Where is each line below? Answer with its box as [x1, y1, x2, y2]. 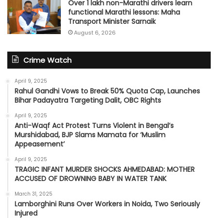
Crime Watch [23, 54, 72, 65]
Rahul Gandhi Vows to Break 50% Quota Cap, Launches [15, 86, 200, 96]
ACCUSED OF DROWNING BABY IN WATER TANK [15, 173, 166, 183]
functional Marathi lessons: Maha [68, 7, 180, 17]
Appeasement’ [15, 139, 65, 149]
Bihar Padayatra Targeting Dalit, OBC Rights [15, 95, 161, 105]
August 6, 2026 [74, 28, 116, 36]
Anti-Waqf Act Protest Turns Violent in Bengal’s [15, 120, 174, 130]
